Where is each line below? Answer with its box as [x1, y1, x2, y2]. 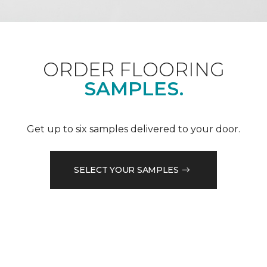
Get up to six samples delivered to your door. [27, 123, 240, 135]
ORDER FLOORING [42, 58, 225, 82]
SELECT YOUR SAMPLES [74, 164, 179, 175]
